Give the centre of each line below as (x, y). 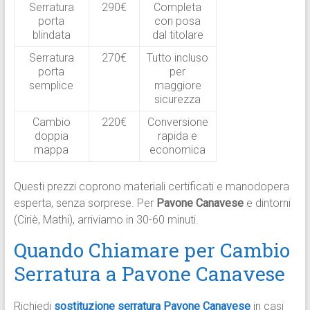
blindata (51, 35)
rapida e (178, 136)
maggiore (177, 86)
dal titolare (177, 35)
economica (178, 150)
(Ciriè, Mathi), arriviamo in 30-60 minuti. (106, 220)
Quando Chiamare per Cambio (152, 250)
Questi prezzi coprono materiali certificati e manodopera (151, 187)
